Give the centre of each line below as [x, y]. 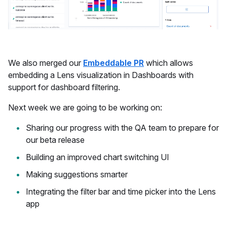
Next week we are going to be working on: [85, 107]
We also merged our [46, 63]
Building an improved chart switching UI [98, 157]
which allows [168, 63]
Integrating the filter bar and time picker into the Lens [121, 191]
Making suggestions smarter [77, 174]
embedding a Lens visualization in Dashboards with [101, 75]
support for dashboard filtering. [64, 87]
